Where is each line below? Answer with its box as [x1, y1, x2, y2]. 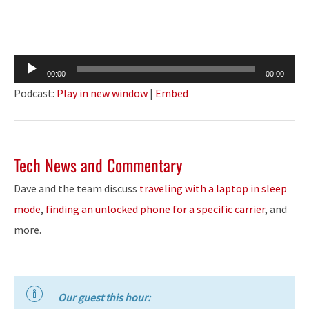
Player [13, 79, 43, 92]
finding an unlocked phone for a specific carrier [46, 201, 265, 216]
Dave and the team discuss [14, 181, 139, 195]
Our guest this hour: [58, 290, 150, 304]
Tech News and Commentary [14, 152, 182, 178]
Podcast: [14, 86, 57, 100]
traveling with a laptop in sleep [139, 181, 287, 195]
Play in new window [57, 86, 148, 100]
